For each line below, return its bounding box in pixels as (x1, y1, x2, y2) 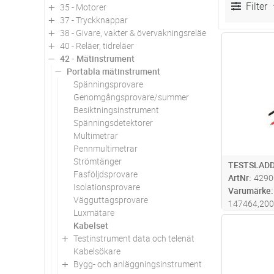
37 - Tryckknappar (60, 13, 128, 26)
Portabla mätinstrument (67, 65, 160, 77)
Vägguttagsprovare (73, 193, 148, 206)
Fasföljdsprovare (73, 168, 138, 180)
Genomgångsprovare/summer (73, 91, 189, 103)
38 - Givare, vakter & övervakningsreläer (60, 26, 209, 39)
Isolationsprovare (73, 180, 140, 193)
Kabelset (73, 219, 108, 231)
